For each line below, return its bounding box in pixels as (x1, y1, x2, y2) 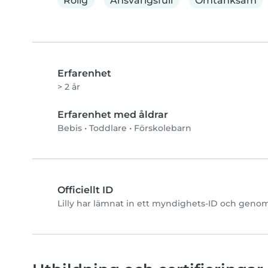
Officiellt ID (57, 184, 113, 196)
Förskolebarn (134, 123, 191, 134)
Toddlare (89, 123, 127, 134)
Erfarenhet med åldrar (57, 109, 168, 121)
